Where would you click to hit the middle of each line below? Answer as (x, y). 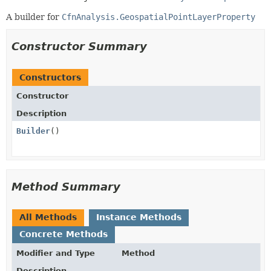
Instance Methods (139, 217)
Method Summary (66, 186)
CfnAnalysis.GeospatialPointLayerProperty (158, 17)
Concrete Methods (64, 234)
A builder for (34, 17)
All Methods (48, 217)
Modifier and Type (56, 253)
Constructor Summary (79, 46)
